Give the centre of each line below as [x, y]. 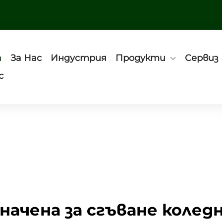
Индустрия [79, 58]
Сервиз [202, 58]
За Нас [26, 58]
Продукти [140, 58]
